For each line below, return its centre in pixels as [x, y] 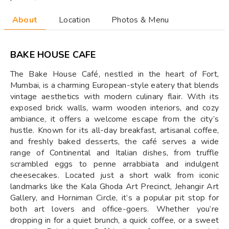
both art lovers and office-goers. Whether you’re [114, 209]
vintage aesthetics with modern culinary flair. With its [114, 97]
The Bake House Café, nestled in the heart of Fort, [114, 74]
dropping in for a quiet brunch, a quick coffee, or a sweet [114, 220]
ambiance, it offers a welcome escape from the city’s [114, 119]
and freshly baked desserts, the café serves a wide [114, 142]
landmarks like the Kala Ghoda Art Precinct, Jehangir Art [114, 187]
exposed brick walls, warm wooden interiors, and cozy [114, 108]
